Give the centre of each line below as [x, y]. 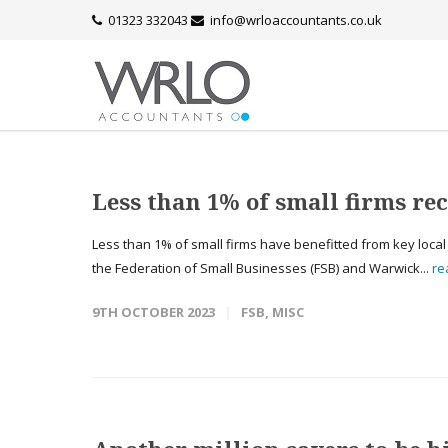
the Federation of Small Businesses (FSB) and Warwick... [262, 268]
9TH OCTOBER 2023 [153, 312]
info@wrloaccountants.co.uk [296, 20]
